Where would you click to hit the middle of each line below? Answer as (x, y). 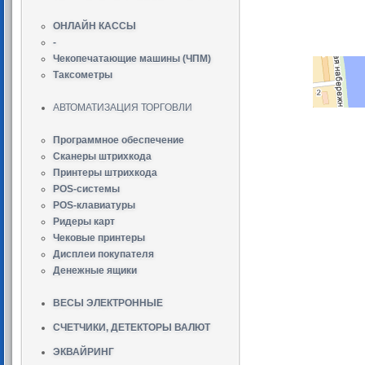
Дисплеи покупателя (103, 254)
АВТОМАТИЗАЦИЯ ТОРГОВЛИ (123, 108)
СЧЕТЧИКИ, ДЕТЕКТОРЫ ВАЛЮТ (132, 328)
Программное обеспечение (119, 140)
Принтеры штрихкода (105, 173)
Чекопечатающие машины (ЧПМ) (132, 59)
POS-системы (86, 189)
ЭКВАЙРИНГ (84, 352)
